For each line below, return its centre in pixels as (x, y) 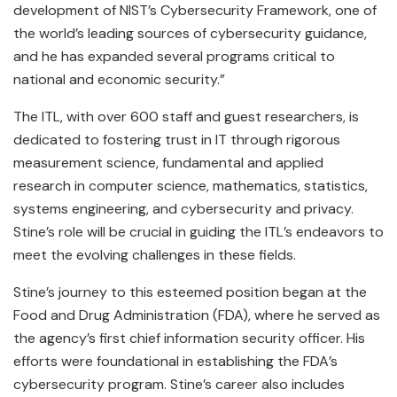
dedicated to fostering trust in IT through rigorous (177, 139)
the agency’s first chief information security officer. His (189, 338)
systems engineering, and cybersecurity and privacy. (183, 208)
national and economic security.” (119, 79)
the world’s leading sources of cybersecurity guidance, (190, 33)
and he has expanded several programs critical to (174, 56)
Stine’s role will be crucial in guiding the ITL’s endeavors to (198, 231)
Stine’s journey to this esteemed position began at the (190, 292)
